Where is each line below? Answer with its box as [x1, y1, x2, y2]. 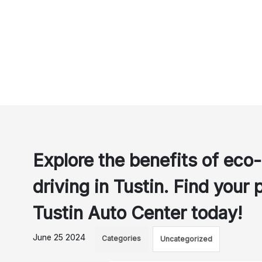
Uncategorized [160, 235, 213, 243]
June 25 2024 [33, 232, 86, 242]
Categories [102, 234, 142, 243]
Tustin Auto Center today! [33, 202, 243, 223]
